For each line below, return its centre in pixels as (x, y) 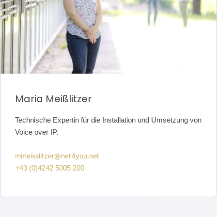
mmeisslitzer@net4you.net (57, 156)
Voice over (33, 132)
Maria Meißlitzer (53, 99)
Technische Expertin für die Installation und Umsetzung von (108, 120)
